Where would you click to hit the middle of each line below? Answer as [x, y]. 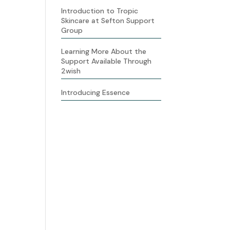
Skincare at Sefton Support [108, 20]
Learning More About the [104, 52]
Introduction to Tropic [100, 11]
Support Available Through [107, 61]
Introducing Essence [96, 93]
